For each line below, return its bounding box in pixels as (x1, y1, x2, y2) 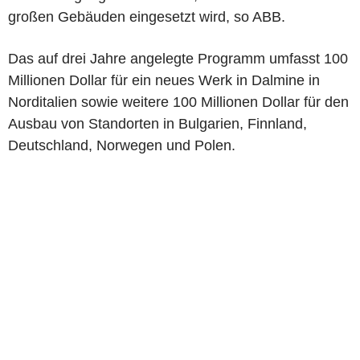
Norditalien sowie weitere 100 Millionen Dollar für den (8, 93, 349, 110)
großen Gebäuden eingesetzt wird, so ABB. (8, 8, 285, 25)
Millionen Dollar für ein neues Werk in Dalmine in (8, 72, 320, 88)
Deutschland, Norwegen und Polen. (8, 137, 235, 153)
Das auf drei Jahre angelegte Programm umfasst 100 (8, 50, 348, 67)
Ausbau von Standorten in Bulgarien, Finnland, (8, 115, 307, 132)
